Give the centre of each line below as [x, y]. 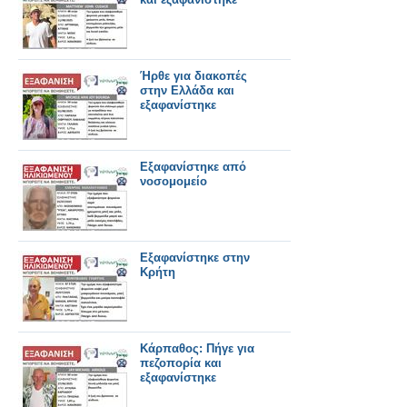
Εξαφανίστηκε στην [195, 258]
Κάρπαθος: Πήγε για [197, 348]
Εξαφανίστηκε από [193, 167]
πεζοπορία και [181, 363]
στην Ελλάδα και [187, 90]
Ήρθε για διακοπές [194, 76]
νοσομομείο [174, 181]
